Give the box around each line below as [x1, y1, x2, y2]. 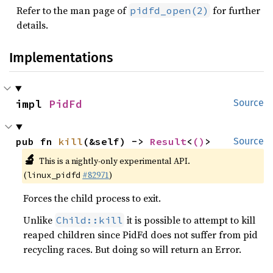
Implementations [9, 49, 113, 66]
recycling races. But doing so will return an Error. [23, 243, 242, 256]
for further [210, 4, 260, 17]
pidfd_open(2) [130, 4, 209, 16]
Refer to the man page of [16, 4, 129, 17]
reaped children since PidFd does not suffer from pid [23, 228, 258, 241]
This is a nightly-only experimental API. [38, 155, 190, 167]
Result [150, 135, 187, 147]
